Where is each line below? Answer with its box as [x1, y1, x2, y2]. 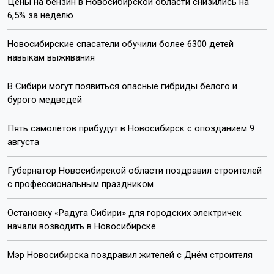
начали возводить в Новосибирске [7, 220, 156, 232]
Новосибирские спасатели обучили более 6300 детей [7, 38, 234, 50]
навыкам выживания [7, 51, 95, 63]
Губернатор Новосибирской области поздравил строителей [7, 165, 262, 176]
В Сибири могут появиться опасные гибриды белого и [7, 80, 237, 92]
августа [7, 136, 39, 147]
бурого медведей [7, 94, 82, 105]
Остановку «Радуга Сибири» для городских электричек [7, 207, 242, 218]
